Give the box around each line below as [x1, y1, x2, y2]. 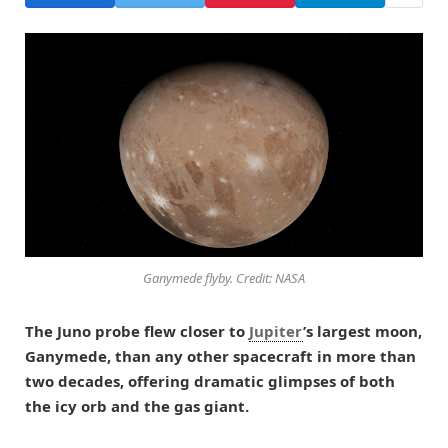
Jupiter [249, 321, 303, 342]
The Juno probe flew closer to [25, 321, 249, 342]
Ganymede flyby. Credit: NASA [143, 269, 305, 288]
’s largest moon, [303, 321, 422, 342]
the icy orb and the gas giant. [25, 396, 249, 417]
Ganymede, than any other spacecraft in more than [25, 346, 416, 367]
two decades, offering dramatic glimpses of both [25, 371, 395, 392]
